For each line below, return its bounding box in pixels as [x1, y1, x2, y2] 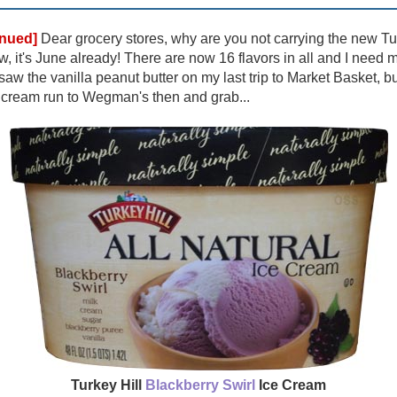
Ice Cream [255, 377, 326, 393]
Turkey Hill [71, 377, 145, 393]
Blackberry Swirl [145, 377, 255, 393]
